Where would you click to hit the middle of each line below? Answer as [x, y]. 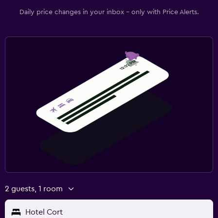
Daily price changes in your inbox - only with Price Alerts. [109, 12]
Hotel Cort [44, 212]
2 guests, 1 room [34, 189]
